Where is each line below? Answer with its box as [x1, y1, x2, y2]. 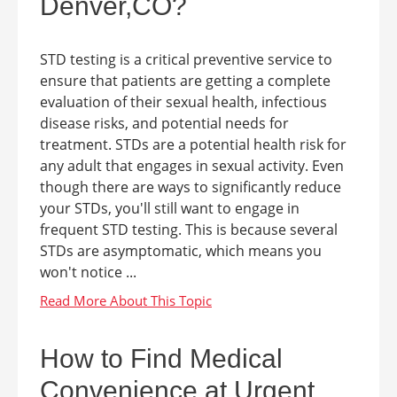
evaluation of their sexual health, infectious [40, 92, 327, 112]
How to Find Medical [40, 344, 283, 373]
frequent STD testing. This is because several [40, 220, 338, 239]
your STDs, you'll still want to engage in [40, 198, 300, 218]
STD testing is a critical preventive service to [40, 50, 332, 69]
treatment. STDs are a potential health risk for [40, 135, 346, 154]
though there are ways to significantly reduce [40, 177, 341, 197]
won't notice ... [40, 262, 136, 282]
